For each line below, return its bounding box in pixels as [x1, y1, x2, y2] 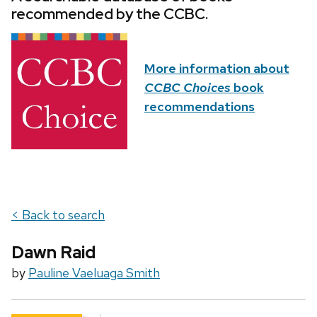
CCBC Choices [144, 79, 231, 96]
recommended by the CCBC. [11, 4, 208, 24]
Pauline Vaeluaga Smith [28, 265, 160, 282]
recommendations [144, 98, 255, 115]
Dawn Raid [11, 241, 96, 264]
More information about [144, 60, 289, 77]
